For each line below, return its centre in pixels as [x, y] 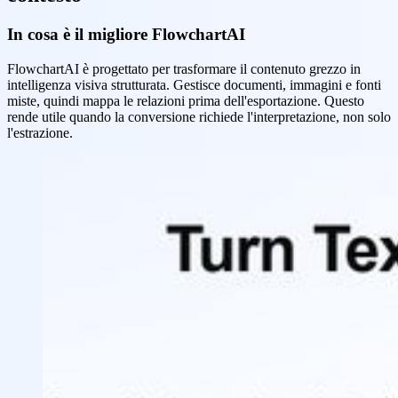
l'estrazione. [40, 132]
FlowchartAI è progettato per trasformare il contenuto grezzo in [184, 68]
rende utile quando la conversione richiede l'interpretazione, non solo [199, 116]
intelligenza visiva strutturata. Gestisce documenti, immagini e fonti [194, 84]
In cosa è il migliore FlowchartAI [126, 35]
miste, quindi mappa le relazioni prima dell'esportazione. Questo [186, 100]
